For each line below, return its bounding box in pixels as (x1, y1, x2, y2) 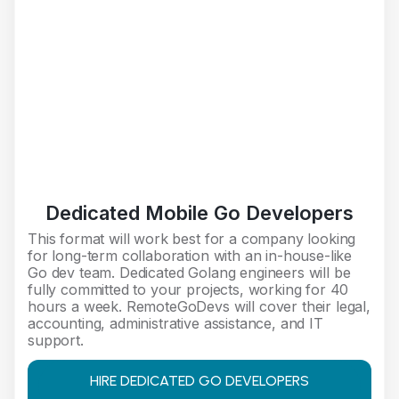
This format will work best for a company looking (28, 230, 356, 248)
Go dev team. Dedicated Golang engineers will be (28, 264, 351, 282)
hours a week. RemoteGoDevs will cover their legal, (28, 297, 370, 316)
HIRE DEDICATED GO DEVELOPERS (90, 372, 309, 390)
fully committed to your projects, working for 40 (28, 281, 349, 299)
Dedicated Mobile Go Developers (45, 201, 354, 225)
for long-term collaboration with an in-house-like (28, 247, 353, 265)
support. (28, 331, 88, 350)
